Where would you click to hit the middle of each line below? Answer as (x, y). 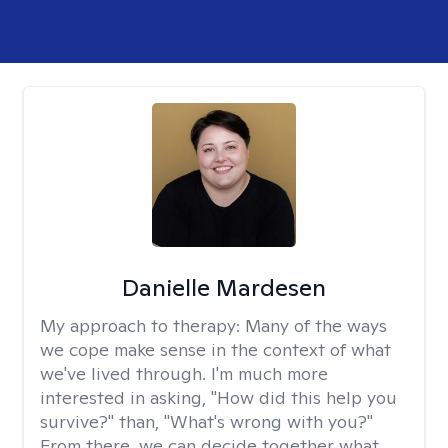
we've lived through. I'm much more (184, 373)
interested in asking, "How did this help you (218, 397)
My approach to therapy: (142, 325)
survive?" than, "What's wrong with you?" (206, 421)
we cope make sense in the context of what (215, 349)
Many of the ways (316, 325)
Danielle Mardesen (223, 287)
